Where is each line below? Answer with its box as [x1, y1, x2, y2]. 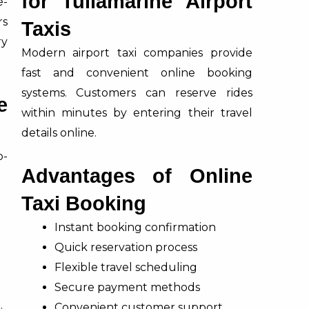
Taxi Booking [21, 192, 146, 215]
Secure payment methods [54, 280, 200, 294]
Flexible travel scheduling [54, 260, 197, 274]
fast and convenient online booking [21, 66, 252, 79]
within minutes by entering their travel [21, 106, 252, 119]
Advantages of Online [21, 164, 252, 187]
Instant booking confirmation [54, 220, 216, 234]
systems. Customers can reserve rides [21, 86, 252, 99]
